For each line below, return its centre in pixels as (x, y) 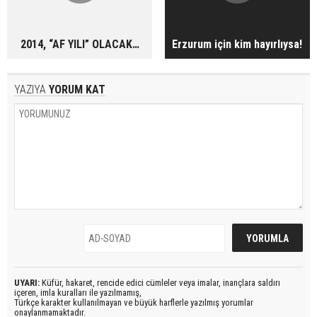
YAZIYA (30, 90)
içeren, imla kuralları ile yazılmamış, (78, 293)
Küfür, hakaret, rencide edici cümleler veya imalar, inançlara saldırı (160, 283)
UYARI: (27, 283)
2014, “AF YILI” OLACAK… (80, 44)
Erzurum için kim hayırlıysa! (237, 44)
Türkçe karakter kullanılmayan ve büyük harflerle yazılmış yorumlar (134, 302)
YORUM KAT (76, 90)
